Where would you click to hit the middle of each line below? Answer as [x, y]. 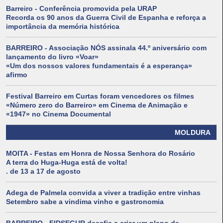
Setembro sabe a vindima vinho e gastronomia [85, 202]
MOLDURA [193, 133]
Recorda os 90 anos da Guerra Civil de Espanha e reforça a [106, 18]
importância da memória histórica [63, 27]
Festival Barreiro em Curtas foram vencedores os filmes [100, 96]
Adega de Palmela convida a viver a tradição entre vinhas [103, 193]
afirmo [17, 75]
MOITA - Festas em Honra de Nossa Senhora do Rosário [101, 154]
